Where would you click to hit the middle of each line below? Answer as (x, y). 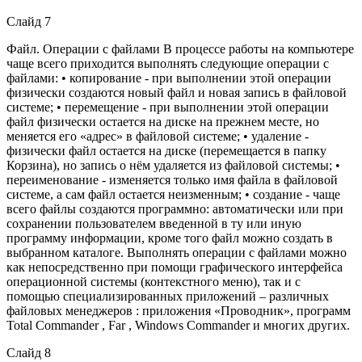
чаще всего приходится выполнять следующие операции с (168, 63)
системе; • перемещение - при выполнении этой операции (168, 107)
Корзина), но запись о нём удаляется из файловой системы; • (173, 165)
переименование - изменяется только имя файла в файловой (172, 179)
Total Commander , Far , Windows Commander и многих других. (178, 325)
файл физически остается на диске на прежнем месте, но (163, 121)
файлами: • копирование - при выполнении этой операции (169, 78)
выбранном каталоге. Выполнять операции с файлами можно (177, 252)
